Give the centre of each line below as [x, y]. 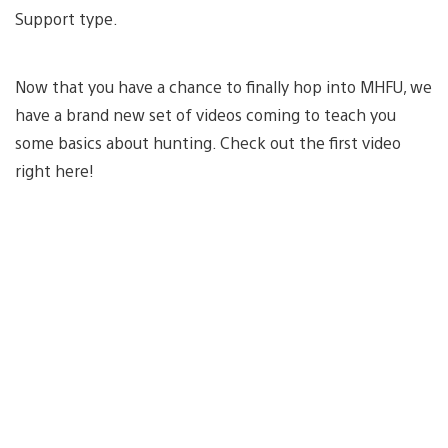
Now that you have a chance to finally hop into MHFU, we [223, 86]
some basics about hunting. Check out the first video [208, 142]
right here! [54, 170]
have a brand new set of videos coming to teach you [205, 114]
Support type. [66, 18]
